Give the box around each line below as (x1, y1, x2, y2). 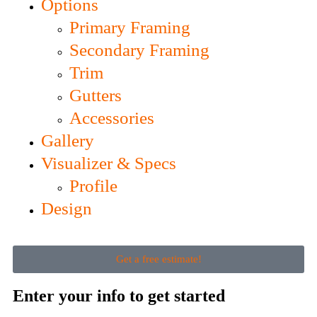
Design (41, 199, 92, 219)
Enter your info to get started (13, 287, 225, 306)
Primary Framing (69, 18, 190, 38)
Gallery (41, 131, 94, 151)
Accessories (69, 108, 154, 128)
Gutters (69, 86, 122, 105)
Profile (69, 176, 117, 196)
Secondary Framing (69, 40, 209, 60)
